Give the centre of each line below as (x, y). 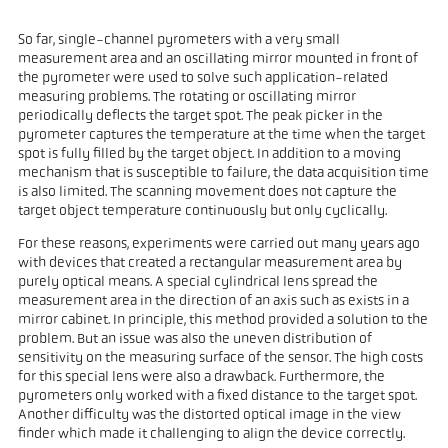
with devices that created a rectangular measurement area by (209, 264)
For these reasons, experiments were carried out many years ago (218, 245)
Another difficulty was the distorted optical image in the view (209, 416)
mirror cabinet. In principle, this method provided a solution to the (222, 321)
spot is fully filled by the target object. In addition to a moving (209, 155)
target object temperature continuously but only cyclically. (202, 212)
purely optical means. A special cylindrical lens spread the (197, 283)
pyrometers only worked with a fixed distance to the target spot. (217, 397)
